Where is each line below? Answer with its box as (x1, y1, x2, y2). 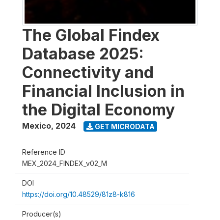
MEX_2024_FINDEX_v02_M (22, 159, 107, 167)
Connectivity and (22, 63, 154, 82)
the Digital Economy (22, 100, 175, 119)
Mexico (22, 121, 51, 131)
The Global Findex (22, 26, 160, 45)
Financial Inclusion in (22, 82, 185, 101)
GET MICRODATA (93, 122, 155, 131)
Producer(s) (22, 210, 61, 218)
